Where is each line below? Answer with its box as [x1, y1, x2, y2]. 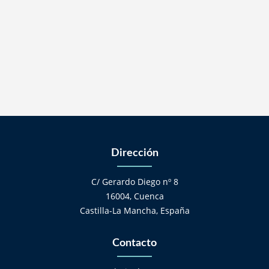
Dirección [110, 148, 159, 159]
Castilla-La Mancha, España [79, 205, 190, 217]
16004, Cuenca [105, 190, 164, 202]
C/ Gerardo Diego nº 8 [91, 176, 178, 188]
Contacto [112, 238, 157, 249]
